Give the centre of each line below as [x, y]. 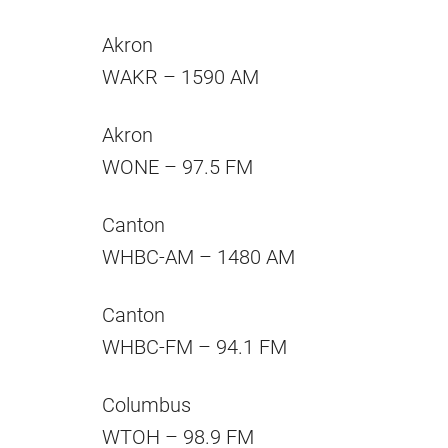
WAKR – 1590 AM [180, 77]
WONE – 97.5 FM [177, 167]
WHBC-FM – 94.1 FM [194, 347]
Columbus [146, 405]
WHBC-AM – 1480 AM [198, 257]
